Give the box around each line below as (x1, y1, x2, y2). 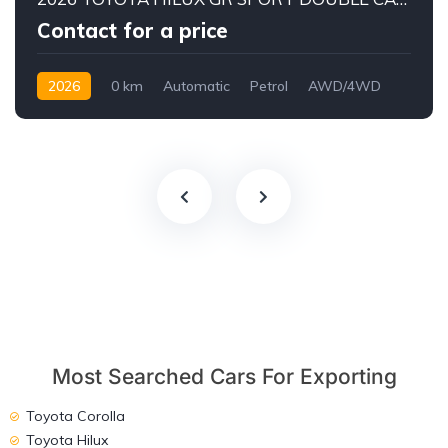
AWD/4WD (308, 77, 381, 96)
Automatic (163, 77, 230, 96)
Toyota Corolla (26, 407, 126, 426)
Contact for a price (37, 18, 228, 44)
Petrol (250, 77, 288, 96)
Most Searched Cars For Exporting (51, 364, 397, 390)
